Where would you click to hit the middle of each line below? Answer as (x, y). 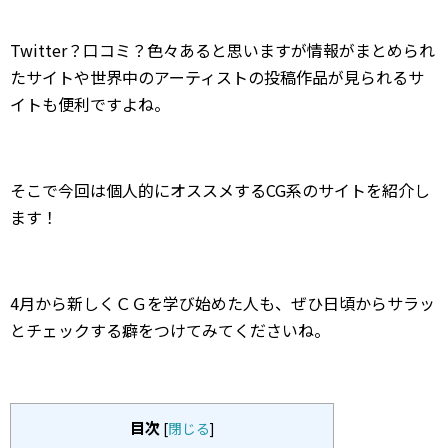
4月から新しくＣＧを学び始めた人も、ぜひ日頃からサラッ (222, 302)
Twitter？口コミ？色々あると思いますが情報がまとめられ (222, 49)
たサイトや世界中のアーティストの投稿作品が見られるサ (217, 76)
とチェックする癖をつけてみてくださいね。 (170, 329)
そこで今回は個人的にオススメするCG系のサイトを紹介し (220, 189)
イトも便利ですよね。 (90, 103)
